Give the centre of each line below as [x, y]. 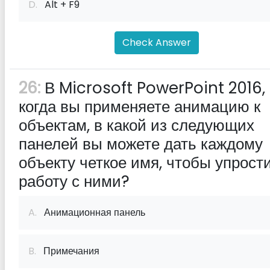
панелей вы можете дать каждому [141, 144]
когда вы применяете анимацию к [140, 107]
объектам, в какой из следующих [137, 125]
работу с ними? [74, 181]
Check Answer [157, 42]
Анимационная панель [91, 212]
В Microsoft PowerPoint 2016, [153, 88]
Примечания [68, 251]
